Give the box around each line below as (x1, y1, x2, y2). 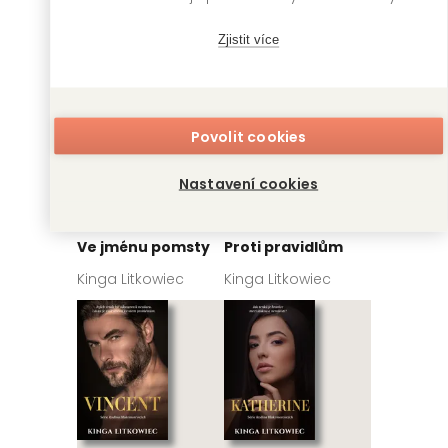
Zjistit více (218, 31, 279, 46)
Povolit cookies (190, 126, 307, 146)
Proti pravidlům (224, 237, 343, 258)
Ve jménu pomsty (77, 237, 210, 258)
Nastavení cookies (178, 173, 319, 193)
